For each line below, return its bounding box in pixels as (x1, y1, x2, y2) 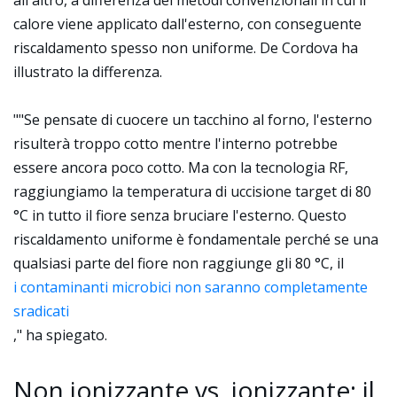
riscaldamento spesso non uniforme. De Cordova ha (13, 38, 358, 58)
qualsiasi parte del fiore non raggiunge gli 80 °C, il (13, 253, 344, 273)
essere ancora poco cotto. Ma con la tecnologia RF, (13, 158, 348, 177)
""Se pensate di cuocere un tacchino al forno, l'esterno (13, 110, 372, 129)
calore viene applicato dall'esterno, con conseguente (13, 14, 362, 34)
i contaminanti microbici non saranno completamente (13, 277, 368, 297)
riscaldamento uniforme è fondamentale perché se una (13, 230, 378, 249)
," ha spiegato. (13, 325, 107, 345)
